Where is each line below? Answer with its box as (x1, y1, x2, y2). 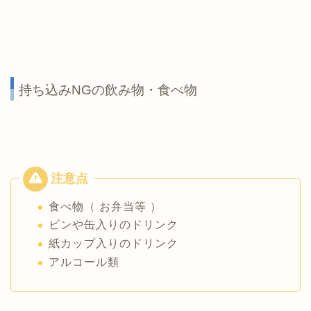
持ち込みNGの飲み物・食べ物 (19, 82, 197, 97)
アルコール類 (49, 255, 119, 268)
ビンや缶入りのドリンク (49, 219, 178, 231)
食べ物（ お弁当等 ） (49, 200, 162, 212)
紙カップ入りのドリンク (49, 237, 178, 249)
